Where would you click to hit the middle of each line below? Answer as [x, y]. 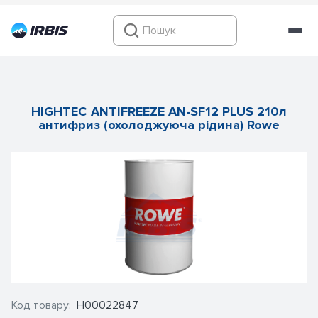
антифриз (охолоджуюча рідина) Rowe [159, 125]
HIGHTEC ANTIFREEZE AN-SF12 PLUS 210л [159, 111]
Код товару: [41, 305]
